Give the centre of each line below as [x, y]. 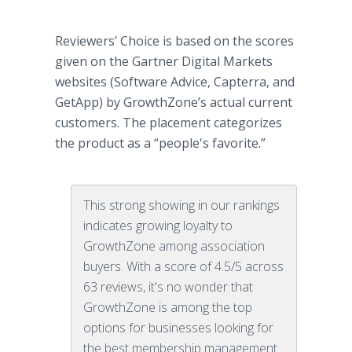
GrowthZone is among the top [168, 307]
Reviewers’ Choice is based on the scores [174, 41]
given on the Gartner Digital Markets [164, 61]
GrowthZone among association [174, 246]
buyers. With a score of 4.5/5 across [183, 266]
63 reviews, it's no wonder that [168, 287]
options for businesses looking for [178, 328]
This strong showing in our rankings [181, 205]
